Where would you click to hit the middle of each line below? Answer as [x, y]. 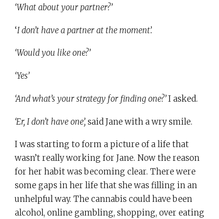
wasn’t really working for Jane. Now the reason [107, 158]
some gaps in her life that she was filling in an [106, 186]
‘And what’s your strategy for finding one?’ [91, 99]
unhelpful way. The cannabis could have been [103, 199]
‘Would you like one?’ [53, 53]
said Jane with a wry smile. [139, 122]
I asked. [183, 99]
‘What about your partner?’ [64, 7]
